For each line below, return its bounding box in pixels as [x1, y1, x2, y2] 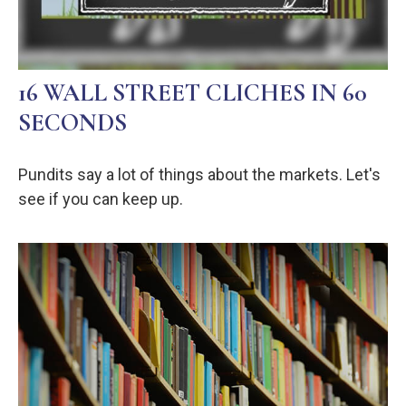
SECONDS [18, 107, 127, 138]
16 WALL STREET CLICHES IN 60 [18, 77, 367, 108]
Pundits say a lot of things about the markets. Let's [18, 164, 381, 184]
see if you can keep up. [18, 188, 183, 208]
